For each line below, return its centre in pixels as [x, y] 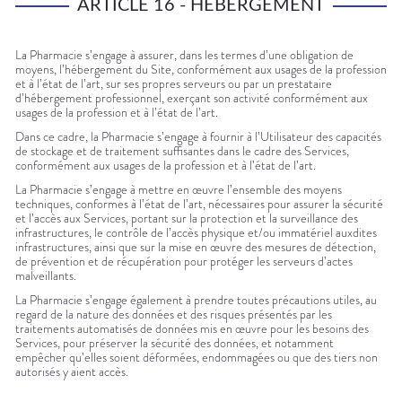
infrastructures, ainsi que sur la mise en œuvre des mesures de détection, [196, 247]
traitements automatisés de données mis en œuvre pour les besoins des [192, 329]
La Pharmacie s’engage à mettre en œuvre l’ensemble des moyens [179, 190]
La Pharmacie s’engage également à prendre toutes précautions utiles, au [196, 300]
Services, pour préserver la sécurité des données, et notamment [175, 343]
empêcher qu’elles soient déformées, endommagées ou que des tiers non [197, 358]
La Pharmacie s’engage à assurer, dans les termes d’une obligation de [184, 55]
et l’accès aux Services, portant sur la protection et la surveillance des [187, 218]
